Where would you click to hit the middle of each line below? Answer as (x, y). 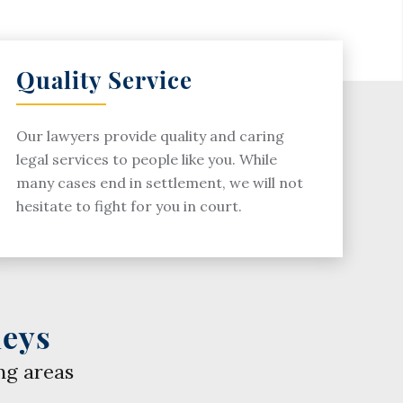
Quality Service (104, 79)
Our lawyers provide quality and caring (150, 135)
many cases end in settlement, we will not (160, 182)
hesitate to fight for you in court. (129, 206)
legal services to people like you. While (147, 159)
